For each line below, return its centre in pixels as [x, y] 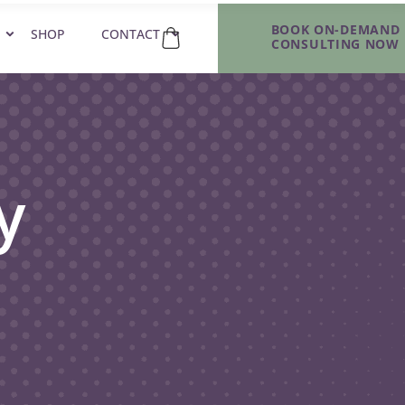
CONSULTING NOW [335, 43]
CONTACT [131, 34]
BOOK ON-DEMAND [335, 29]
